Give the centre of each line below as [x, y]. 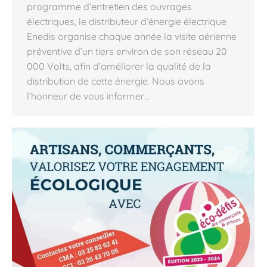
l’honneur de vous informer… [88, 96]
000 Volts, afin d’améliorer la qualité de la [119, 66]
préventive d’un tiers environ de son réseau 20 [127, 51]
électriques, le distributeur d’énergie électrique [127, 21]
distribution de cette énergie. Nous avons [116, 81]
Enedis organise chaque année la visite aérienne [132, 36]
